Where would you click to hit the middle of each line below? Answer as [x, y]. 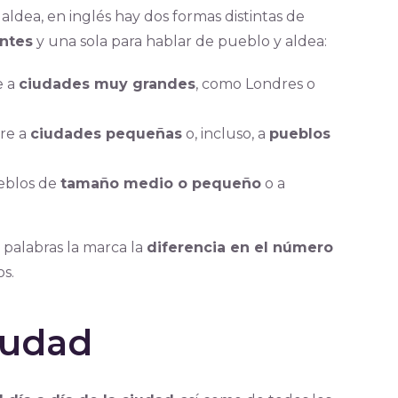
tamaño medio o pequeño [160, 183]
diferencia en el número [239, 247]
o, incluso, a [225, 134]
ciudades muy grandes [107, 84]
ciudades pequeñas [106, 134]
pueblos [299, 134]
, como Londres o [255, 84]
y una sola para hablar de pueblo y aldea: [179, 41]
